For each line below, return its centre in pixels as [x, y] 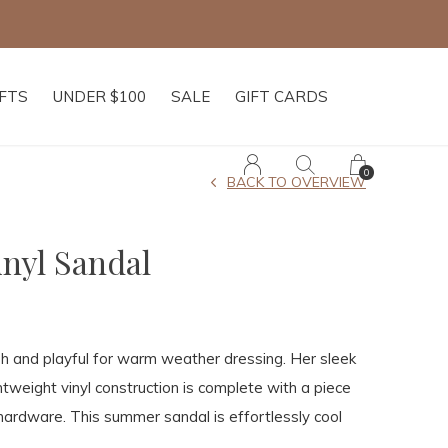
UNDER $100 [99, 96]
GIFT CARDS [281, 96]
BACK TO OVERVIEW [296, 182]
